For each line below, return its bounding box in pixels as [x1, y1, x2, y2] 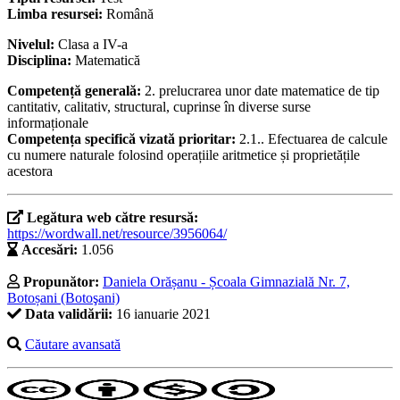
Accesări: [21, 242, 78, 258]
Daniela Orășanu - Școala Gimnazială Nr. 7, [103, 274, 350, 290]
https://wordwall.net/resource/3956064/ [7, 226, 227, 242]
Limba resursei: [7, 6, 106, 22]
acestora [7, 163, 53, 179]
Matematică [75, 53, 140, 69]
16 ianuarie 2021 [112, 306, 211, 322]
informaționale [7, 115, 88, 131]
